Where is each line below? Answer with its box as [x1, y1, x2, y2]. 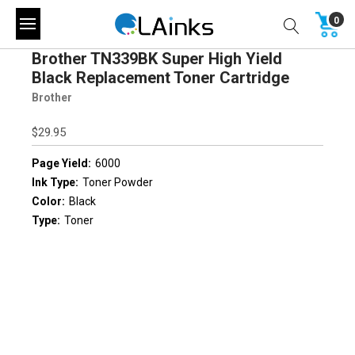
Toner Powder [82, 175, 153, 189]
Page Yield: [32, 156, 91, 170]
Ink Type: [32, 175, 78, 189]
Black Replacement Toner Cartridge [32, 67, 289, 87]
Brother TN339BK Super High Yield [32, 48, 282, 68]
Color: [32, 195, 65, 208]
